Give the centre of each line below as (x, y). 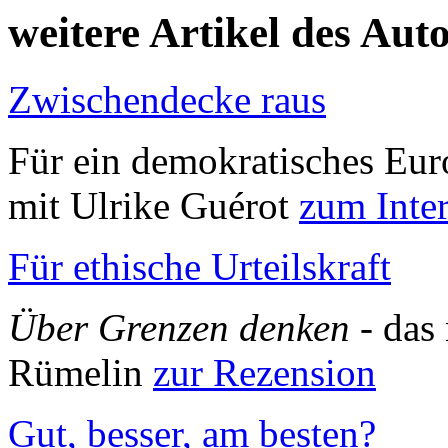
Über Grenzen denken (179, 327)
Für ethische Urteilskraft (199, 266)
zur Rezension (264, 372)
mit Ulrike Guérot (153, 205)
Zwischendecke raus (167, 99)
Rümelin (80, 372)
